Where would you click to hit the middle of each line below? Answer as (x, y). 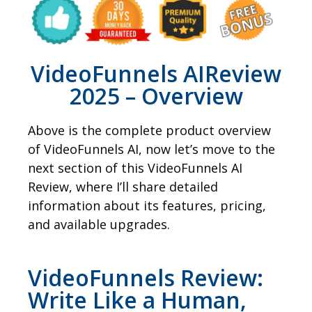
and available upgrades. (99, 224)
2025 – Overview (156, 95)
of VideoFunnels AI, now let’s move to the (151, 149)
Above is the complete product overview (149, 130)
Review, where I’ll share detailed (123, 186)
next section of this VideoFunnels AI (135, 167)
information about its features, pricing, (147, 205)
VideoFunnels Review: (146, 277)
